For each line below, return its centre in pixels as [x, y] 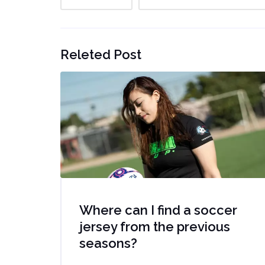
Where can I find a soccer [158, 210]
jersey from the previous [155, 226]
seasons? [108, 243]
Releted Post [101, 54]
